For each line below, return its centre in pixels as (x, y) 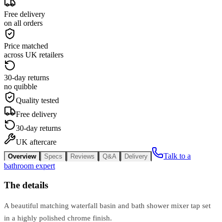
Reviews (83, 156)
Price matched (26, 46)
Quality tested (37, 100)
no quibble (21, 86)
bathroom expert (29, 166)
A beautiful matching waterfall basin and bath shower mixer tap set (107, 206)
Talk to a (177, 156)
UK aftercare (36, 142)
